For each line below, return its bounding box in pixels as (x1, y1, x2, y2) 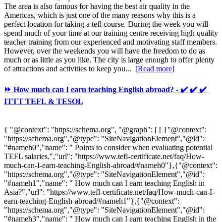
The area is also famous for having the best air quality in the (4, 1, 190, 10)
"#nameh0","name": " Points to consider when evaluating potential (4, 143, 213, 152)
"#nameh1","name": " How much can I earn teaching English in (4, 179, 205, 188)
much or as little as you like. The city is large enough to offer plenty (4, 55, 215, 64)
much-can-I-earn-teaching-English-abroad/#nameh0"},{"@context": (4, 161, 218, 170)
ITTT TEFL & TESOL (4, 97, 83, 106)
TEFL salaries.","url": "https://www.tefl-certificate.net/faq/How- (4, 152, 204, 161)
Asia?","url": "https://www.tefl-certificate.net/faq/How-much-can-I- (4, 188, 215, 197)
